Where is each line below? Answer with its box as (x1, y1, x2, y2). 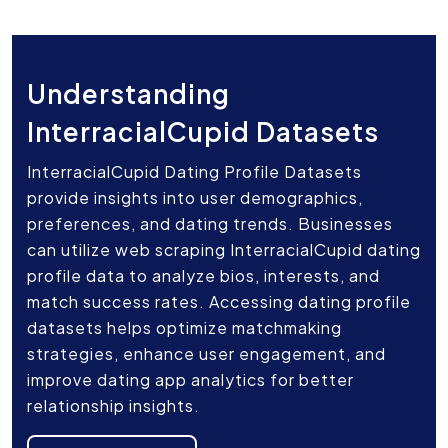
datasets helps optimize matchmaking (27, 317, 342, 339)
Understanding (27, 77, 230, 111)
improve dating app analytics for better (27, 369, 354, 391)
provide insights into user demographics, (27, 187, 363, 209)
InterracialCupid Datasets (27, 115, 379, 149)
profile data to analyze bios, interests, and (27, 265, 380, 287)
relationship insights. (27, 395, 200, 417)
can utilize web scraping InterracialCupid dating (27, 239, 421, 261)
